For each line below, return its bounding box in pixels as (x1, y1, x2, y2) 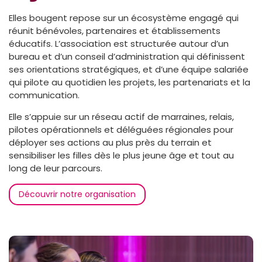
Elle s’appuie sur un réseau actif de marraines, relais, (9, 111, 234, 123)
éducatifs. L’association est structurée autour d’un (9, 37, 229, 50)
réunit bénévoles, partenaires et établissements (9, 25, 220, 37)
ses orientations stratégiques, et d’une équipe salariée (9, 63, 249, 76)
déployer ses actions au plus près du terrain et (9, 136, 212, 149)
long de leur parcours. (9, 162, 102, 175)
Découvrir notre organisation (19, 188, 136, 201)
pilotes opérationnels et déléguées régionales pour (9, 123, 233, 136)
